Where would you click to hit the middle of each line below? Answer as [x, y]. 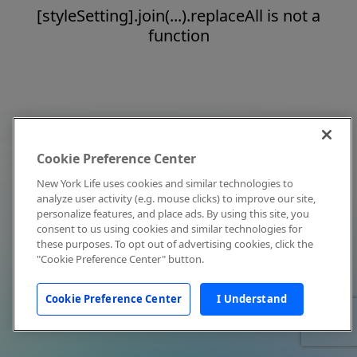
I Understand [252, 299]
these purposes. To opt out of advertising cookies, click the [175, 244]
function [178, 35]
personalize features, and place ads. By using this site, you [173, 214]
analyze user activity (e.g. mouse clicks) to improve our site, [176, 198]
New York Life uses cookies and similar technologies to [165, 183]
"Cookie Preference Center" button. [120, 259]
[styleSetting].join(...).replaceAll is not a [178, 16]
